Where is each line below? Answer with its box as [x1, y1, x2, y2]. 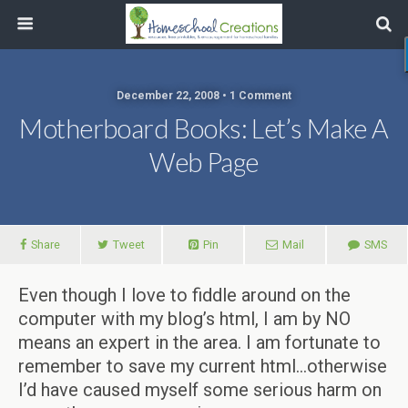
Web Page [149, 147, 259, 178]
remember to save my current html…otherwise [18, 355, 387, 377]
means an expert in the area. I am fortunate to [18, 331, 381, 353]
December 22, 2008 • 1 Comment [117, 89, 291, 102]
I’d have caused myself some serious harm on [18, 379, 382, 401]
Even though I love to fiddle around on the [18, 284, 351, 306]
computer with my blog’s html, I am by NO [18, 308, 351, 330]
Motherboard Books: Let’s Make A [19, 113, 389, 144]
